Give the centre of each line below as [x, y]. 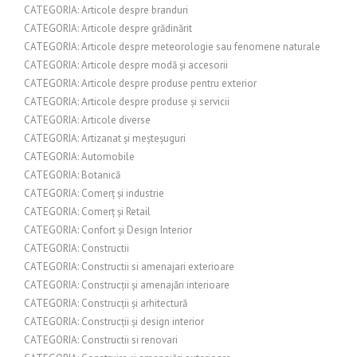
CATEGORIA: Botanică [72, 175]
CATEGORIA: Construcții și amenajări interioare [127, 285]
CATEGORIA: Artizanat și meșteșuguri [105, 138]
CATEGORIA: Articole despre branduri [106, 10]
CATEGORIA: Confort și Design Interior [108, 230]
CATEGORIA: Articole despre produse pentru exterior [140, 83]
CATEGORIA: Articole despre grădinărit [108, 28]
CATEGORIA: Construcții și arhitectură [106, 303]
